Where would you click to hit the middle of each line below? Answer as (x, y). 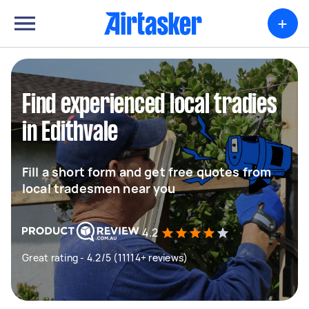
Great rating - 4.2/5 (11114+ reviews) (105, 258)
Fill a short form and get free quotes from (147, 172)
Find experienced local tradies (150, 106)
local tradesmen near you (99, 188)
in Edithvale (70, 133)
